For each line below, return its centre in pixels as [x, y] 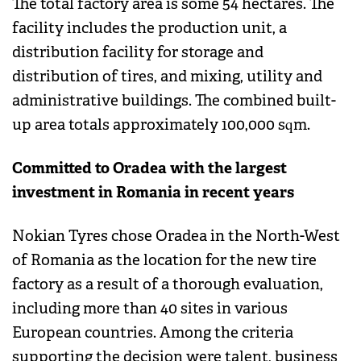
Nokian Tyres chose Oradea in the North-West [176, 237]
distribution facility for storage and [138, 53]
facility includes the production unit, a [149, 29]
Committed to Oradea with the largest [149, 168]
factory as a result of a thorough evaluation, [168, 285]
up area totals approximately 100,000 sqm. [161, 125]
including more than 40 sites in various [150, 309]
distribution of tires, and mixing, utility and [167, 77]
